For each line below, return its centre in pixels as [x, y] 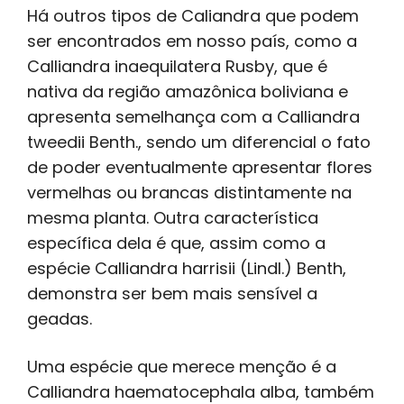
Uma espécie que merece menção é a [182, 367]
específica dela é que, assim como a [176, 243]
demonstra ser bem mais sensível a [172, 294]
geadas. [60, 319]
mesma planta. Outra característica [173, 218]
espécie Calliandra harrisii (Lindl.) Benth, [187, 269]
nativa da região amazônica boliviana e [188, 92]
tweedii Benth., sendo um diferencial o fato [199, 142]
